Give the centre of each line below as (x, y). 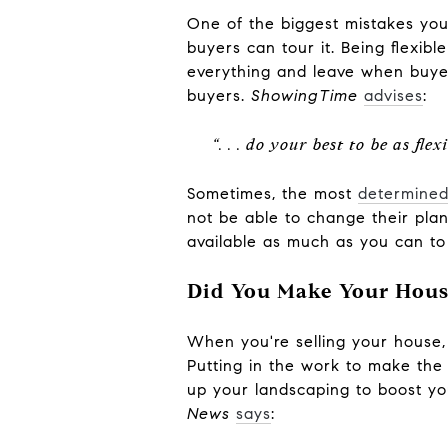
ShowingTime (304, 95)
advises (393, 95)
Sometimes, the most (272, 193)
